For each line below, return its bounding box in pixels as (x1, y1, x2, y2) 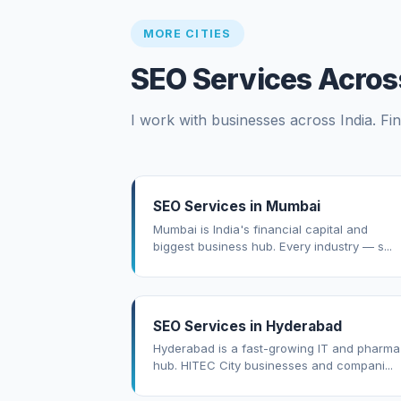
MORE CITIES (143, 26, 232, 40)
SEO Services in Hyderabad (153, 317, 342, 335)
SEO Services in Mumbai (153, 198, 320, 216)
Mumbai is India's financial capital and (153, 221, 368, 236)
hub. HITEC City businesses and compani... (153, 358, 393, 373)
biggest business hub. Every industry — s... (153, 238, 392, 253)
